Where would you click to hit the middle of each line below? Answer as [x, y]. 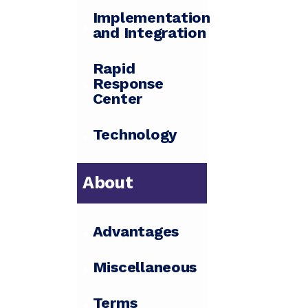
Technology [135, 135]
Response [128, 84]
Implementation [151, 18]
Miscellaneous [145, 267]
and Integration [149, 33]
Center [118, 99]
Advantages [136, 232]
